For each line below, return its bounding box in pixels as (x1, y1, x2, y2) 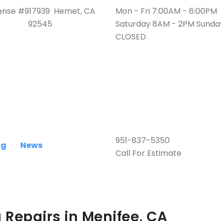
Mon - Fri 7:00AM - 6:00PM (115, 5, 217, 17)
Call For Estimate (115, 147, 182, 159)
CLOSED (115, 31, 146, 42)
